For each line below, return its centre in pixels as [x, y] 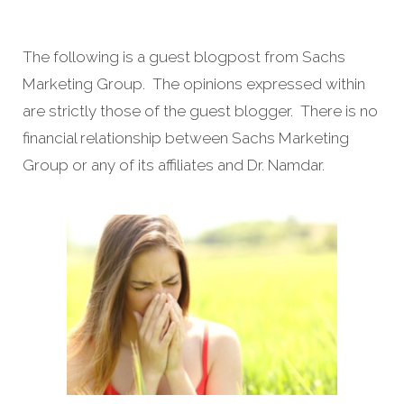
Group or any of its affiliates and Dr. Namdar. [174, 165]
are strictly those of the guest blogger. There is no [200, 110]
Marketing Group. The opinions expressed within [194, 83]
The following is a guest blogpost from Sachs [184, 56]
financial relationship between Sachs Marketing [186, 138]
